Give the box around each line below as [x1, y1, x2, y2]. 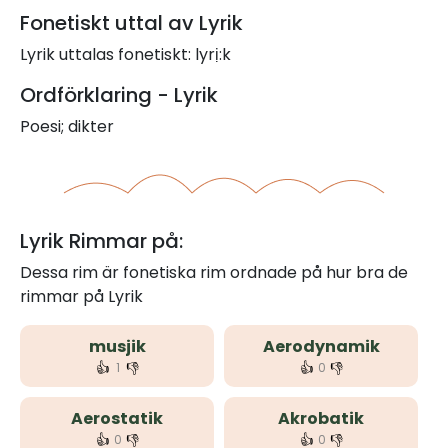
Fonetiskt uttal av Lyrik [20, 9, 243, 37]
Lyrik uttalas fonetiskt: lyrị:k [20, 43, 231, 66]
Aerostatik [71, 407, 163, 430]
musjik [88, 335, 146, 358]
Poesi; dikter [20, 115, 114, 138]
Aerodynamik [262, 335, 380, 358]
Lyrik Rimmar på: [20, 227, 183, 255]
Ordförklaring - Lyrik [20, 81, 218, 109]
